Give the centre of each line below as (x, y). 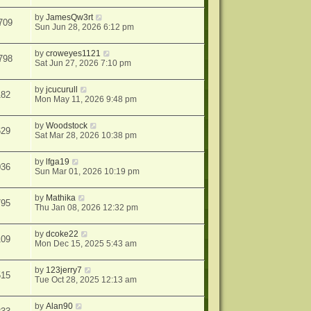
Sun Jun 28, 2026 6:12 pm (85, 27)
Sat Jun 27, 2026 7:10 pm (83, 63)
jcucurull (62, 90)
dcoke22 (62, 234)
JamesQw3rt (70, 17)
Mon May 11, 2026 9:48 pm (86, 99)
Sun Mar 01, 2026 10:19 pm (87, 171)
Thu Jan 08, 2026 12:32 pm (87, 208)
